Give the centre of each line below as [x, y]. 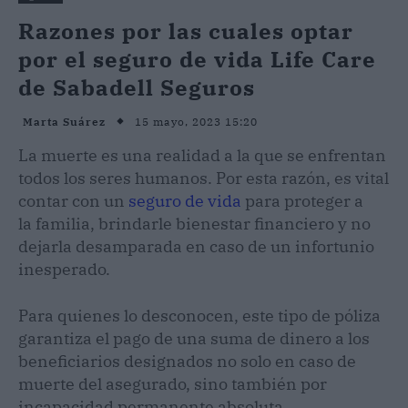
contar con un [73, 200]
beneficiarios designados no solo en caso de [187, 361]
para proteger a [302, 200]
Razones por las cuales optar [186, 31]
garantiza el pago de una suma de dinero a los [194, 338]
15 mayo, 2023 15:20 [196, 121]
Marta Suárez [64, 122]
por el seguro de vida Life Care [197, 59]
